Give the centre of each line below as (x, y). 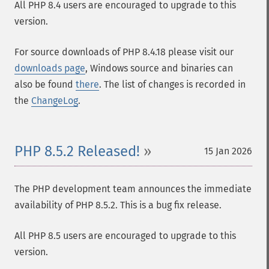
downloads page (50, 68)
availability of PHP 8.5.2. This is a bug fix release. (118, 205)
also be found (45, 84)
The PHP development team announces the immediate (133, 189)
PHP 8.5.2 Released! (77, 151)
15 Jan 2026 (228, 151)
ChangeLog (55, 101)
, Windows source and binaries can (159, 68)
